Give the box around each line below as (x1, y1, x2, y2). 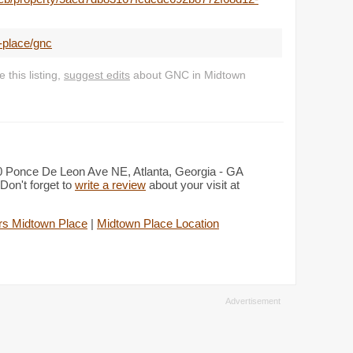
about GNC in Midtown (130, 69, 246, 81)
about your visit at (146, 178, 240, 191)
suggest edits (64, 69, 130, 81)
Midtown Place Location (97, 217, 219, 230)
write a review (75, 178, 146, 191)
